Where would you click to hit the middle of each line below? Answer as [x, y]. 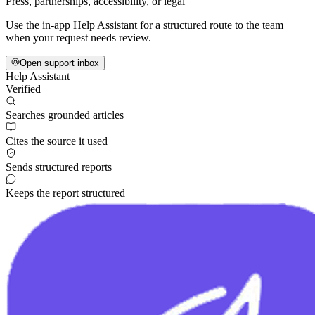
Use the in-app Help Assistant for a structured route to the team [144, 25]
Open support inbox [59, 63]
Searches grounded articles [65, 115]
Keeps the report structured [65, 193]
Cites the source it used [57, 141]
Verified [23, 89]
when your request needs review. [78, 38]
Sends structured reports [59, 167]
